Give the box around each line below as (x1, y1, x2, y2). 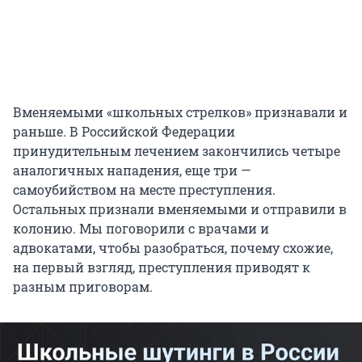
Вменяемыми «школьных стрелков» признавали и (13, 103, 347, 121)
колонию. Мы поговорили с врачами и (13, 220, 269, 238)
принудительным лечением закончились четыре (13, 142, 340, 160)
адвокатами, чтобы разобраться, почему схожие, (13, 239, 333, 257)
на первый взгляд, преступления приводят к (13, 259, 310, 276)
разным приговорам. (13, 278, 153, 296)
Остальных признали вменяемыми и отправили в (13, 200, 347, 218)
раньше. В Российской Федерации (13, 123, 235, 141)
